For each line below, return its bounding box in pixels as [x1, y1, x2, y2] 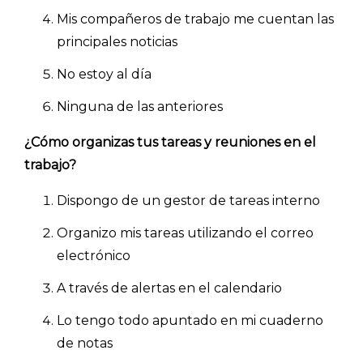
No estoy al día [57, 66, 152, 82]
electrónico [57, 247, 130, 263]
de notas [57, 335, 113, 351]
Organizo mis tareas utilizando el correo [57, 224, 314, 241]
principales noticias [57, 33, 177, 49]
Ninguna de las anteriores [57, 98, 223, 114]
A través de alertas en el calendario [57, 280, 282, 296]
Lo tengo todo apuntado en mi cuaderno [57, 312, 323, 328]
